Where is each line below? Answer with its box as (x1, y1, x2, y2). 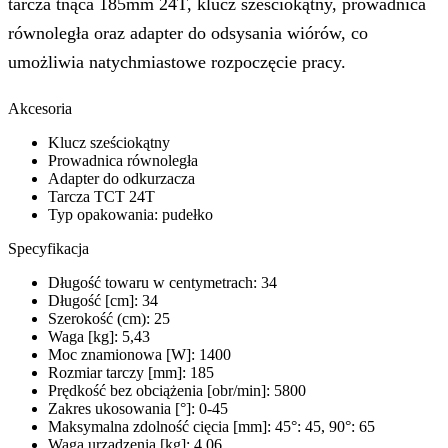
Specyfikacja (8, 240, 89, 258)
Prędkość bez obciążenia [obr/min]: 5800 (48, 382, 306, 400)
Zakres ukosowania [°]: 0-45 (48, 400, 228, 418)
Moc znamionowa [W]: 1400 (48, 346, 231, 364)
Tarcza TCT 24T (48, 188, 155, 206)
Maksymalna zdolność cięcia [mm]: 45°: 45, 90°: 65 (48, 418, 375, 436)
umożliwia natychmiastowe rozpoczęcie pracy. (8, 52, 346, 73)
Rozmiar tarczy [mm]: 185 (48, 364, 214, 382)
